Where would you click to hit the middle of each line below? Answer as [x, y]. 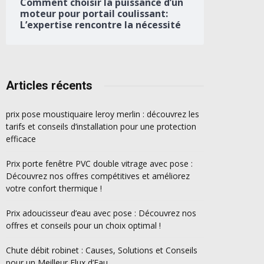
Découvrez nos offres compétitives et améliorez [98, 176]
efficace [21, 139]
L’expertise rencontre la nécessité [100, 25]
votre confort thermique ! [54, 189]
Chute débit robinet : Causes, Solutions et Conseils [102, 250]
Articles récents [49, 86]
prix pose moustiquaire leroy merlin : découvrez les [103, 114]
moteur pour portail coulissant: [94, 14]
